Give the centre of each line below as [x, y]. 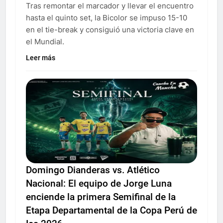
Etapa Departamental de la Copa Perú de [111, 210]
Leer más [41, 57]
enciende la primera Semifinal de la [101, 197]
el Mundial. [45, 41]
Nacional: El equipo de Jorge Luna [99, 183]
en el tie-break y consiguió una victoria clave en [110, 29]
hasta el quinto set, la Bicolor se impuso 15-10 [107, 17]
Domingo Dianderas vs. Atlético [93, 170]
